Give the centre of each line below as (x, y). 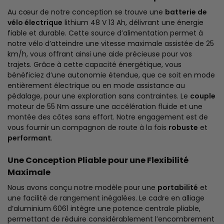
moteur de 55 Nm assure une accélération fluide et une (105, 107)
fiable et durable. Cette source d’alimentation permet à (105, 33)
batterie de (186, 12)
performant (29, 138)
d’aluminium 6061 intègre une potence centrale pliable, (104, 208)
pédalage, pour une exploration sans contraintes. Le (99, 96)
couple (203, 96)
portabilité (178, 187)
